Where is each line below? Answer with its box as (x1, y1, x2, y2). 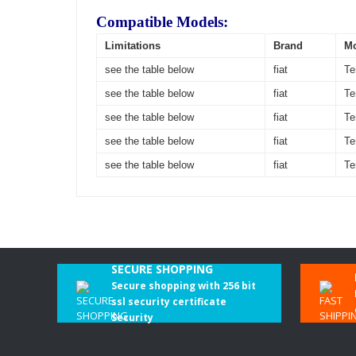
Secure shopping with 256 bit (111, 279, 256, 292)
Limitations (105, 40, 161, 52)
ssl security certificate (111, 295, 226, 308)
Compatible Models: (96, 14, 228, 30)
